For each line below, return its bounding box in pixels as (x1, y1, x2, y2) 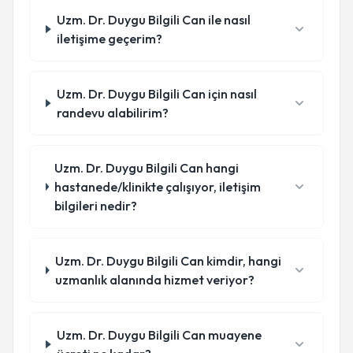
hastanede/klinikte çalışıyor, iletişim (54, 179, 262, 195)
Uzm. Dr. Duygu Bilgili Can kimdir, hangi (55, 253, 282, 269)
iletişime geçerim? (57, 31, 163, 46)
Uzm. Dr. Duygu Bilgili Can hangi (54, 160, 240, 176)
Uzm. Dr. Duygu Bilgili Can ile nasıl (57, 12, 251, 28)
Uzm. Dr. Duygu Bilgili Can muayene (57, 327, 262, 343)
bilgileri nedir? (54, 198, 138, 214)
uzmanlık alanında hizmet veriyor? (55, 272, 255, 288)
